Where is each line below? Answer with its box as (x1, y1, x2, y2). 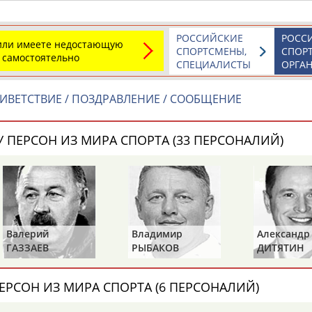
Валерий (6, 226, 49, 240)
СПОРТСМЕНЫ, (175, 44, 247, 58)
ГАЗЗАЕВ (6, 240, 49, 254)
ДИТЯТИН (256, 240, 304, 254)
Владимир (131, 226, 182, 240)
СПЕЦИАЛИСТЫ (175, 57, 251, 71)
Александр (256, 226, 310, 240)
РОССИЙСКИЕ (175, 31, 243, 45)
